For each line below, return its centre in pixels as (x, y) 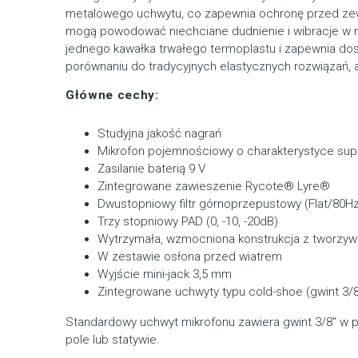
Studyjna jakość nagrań (160, 133)
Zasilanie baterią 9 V (152, 168)
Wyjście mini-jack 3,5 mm (165, 274)
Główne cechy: (112, 95)
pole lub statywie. (113, 339)
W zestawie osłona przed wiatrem (190, 256)
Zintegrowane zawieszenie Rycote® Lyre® (214, 186)
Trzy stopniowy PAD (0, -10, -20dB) (188, 221)
